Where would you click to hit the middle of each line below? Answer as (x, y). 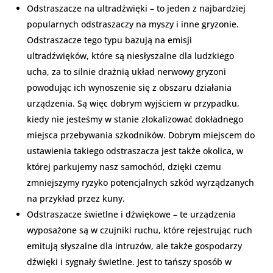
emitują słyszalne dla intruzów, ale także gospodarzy (134, 246)
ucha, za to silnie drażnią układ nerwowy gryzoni (126, 71)
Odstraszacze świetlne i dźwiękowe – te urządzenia (131, 214)
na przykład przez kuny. (76, 198)
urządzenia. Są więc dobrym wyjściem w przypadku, (133, 103)
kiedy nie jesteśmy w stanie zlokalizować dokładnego (135, 119)
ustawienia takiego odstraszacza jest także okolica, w (135, 151)
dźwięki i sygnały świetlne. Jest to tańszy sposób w (129, 261)
